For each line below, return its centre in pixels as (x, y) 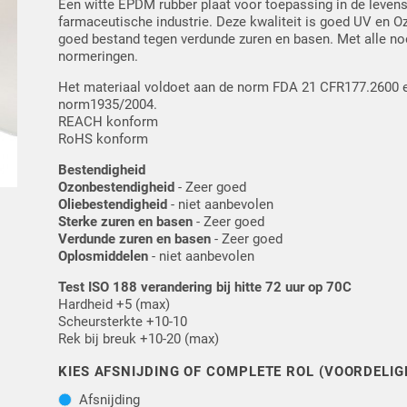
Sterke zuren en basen (126, 222)
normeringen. (99, 57)
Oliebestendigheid (113, 205)
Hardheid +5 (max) (114, 305)
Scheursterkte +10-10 (123, 322)
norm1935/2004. (108, 105)
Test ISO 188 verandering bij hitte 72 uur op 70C (205, 288)
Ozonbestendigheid (117, 188)
